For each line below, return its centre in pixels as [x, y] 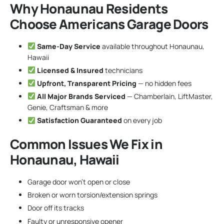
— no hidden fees [164, 83]
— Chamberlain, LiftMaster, [169, 96]
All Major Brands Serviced [81, 96]
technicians [123, 70]
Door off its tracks [56, 208]
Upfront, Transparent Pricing [86, 83]
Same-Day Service [68, 46]
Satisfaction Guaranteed [79, 120]
